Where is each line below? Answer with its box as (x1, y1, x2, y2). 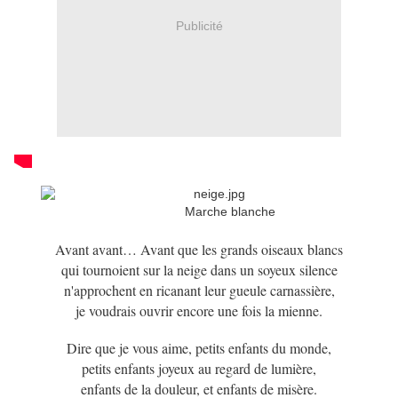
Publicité (175, 18, 223, 33)
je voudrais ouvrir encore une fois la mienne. (76, 301, 322, 321)
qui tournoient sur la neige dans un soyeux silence (60, 260, 338, 280)
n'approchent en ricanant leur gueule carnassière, (63, 281, 335, 300)
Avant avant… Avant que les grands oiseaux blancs (55, 240, 343, 259)
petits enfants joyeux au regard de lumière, (82, 359, 316, 378)
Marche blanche (185, 204, 275, 219)
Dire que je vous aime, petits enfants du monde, (67, 338, 331, 358)
